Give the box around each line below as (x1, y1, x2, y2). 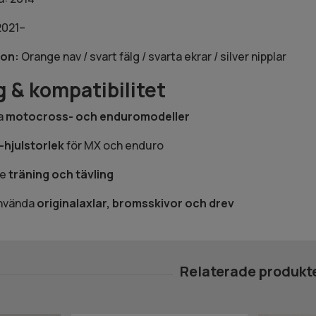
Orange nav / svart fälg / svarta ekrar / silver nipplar (18, 49, 286, 65)
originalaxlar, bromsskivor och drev (36, 195, 234, 212)
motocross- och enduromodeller (5, 109, 190, 125)
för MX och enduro (63, 138, 164, 154)
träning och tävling (8, 166, 114, 183)
